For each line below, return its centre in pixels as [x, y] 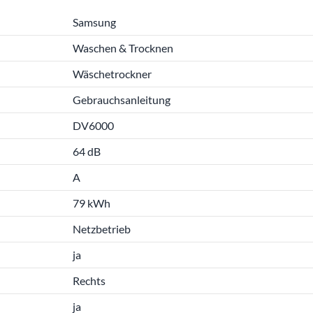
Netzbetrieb [102, 229]
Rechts [89, 281]
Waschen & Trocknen [123, 48]
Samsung [94, 22]
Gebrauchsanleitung [122, 100]
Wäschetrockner [112, 74]
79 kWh [92, 203]
